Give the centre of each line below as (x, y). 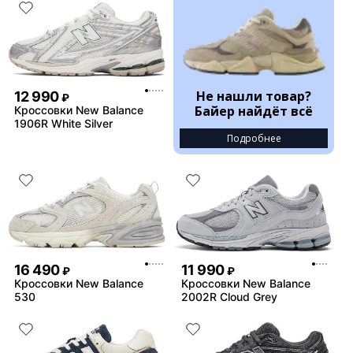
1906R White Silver (63, 124)
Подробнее (254, 139)
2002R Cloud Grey (229, 296)
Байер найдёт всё (254, 111)
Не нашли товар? (254, 97)
